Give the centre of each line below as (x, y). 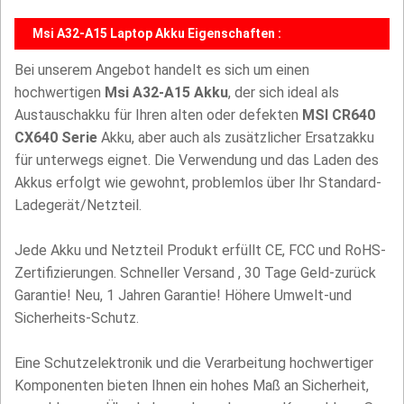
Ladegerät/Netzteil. (78, 206)
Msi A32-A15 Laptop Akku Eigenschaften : (157, 34)
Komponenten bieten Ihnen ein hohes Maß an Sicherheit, (192, 386)
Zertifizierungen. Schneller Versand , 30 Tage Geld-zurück (195, 273)
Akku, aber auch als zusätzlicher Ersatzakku (236, 138)
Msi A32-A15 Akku (166, 93)
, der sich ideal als (284, 93)
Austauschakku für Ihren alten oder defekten (158, 115)
